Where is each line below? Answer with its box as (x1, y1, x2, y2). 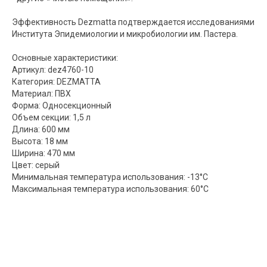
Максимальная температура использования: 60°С (12, 184, 209, 194)
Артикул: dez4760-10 (12, 64, 94, 74)
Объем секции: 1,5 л (12, 112, 91, 122)
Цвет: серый (12, 160, 60, 170)
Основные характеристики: (12, 52, 118, 63)
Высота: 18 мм (12, 136, 68, 146)
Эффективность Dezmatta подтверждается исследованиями (12, 17, 254, 27)
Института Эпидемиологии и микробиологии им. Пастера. (12, 29, 238, 39)
